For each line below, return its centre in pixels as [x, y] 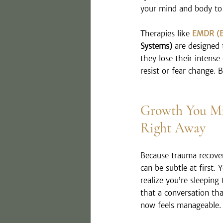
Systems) [156, 46]
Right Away [173, 128]
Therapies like [166, 34]
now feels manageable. [181, 206]
